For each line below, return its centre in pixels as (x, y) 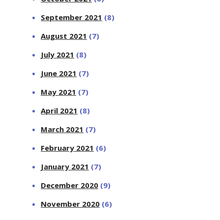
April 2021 (59, 110)
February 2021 (68, 148)
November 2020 (70, 204)
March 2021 (62, 129)
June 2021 (59, 73)
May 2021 (59, 92)
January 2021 (65, 166)
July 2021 (58, 54)
